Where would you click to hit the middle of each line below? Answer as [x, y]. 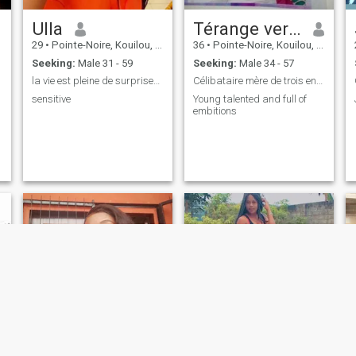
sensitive [51, 99]
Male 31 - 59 [104, 63]
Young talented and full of [250, 99]
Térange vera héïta [294, 29]
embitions [215, 110]
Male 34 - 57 [265, 63]
